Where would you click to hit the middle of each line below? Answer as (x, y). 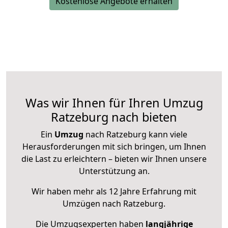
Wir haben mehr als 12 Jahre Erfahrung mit (114, 192)
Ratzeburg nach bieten (114, 117)
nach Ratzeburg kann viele (135, 135)
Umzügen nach (93, 204)
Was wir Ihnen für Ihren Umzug (114, 103)
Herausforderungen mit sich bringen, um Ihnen (114, 147)
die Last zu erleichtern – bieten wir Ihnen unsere (114, 159)
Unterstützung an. (114, 171)
